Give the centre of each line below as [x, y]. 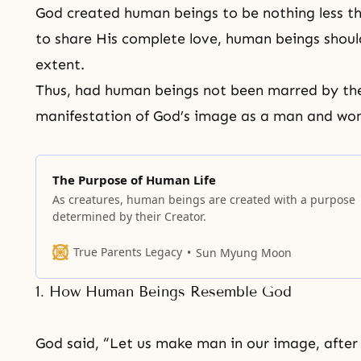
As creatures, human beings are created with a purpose [204, 199]
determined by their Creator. [129, 216]
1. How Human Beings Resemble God [164, 292]
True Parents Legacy [128, 252]
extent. [60, 64]
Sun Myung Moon [244, 252]
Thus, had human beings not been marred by [189, 90]
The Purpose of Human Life [134, 180]
